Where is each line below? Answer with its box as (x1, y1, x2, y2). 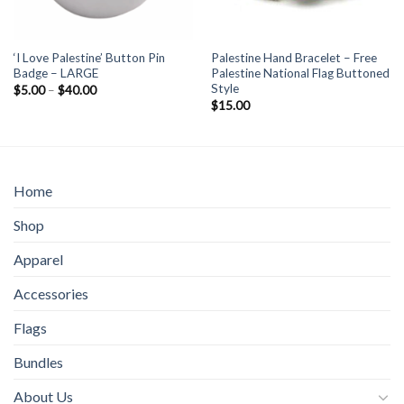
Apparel (14, 251, 63, 269)
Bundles (14, 353, 63, 372)
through (95, 116, 139, 132)
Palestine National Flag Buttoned (210, 66, 390, 81)
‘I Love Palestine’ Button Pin (13, 50, 165, 66)
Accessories (14, 285, 88, 303)
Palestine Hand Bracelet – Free (210, 50, 377, 66)
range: (95, 93, 128, 108)
